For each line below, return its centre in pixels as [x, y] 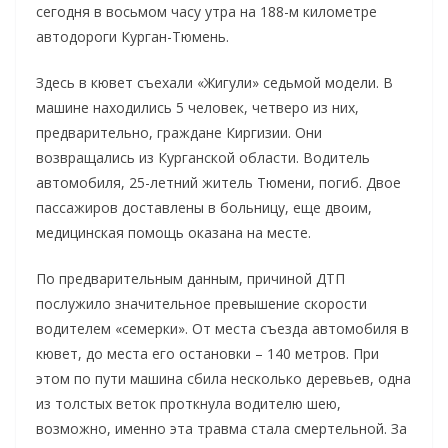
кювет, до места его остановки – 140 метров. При [207, 353]
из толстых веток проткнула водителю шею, [188, 403]
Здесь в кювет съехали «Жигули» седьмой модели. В [214, 82]
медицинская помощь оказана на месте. [173, 232]
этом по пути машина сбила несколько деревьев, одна [223, 378]
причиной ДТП [296, 278]
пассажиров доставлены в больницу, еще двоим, [204, 207]
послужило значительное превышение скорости [201, 303]
